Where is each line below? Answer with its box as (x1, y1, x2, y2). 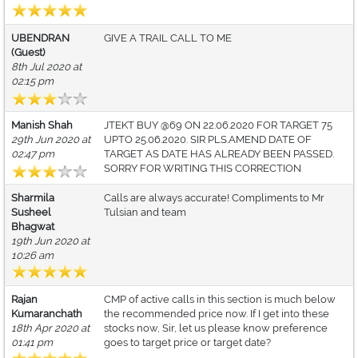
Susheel (11, 206, 51, 219)
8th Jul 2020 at (11, 61, 82, 74)
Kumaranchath (11, 308, 82, 320)
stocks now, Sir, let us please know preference (104, 322, 328, 335)
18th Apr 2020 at (11, 322, 89, 335)
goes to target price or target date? (104, 336, 271, 349)
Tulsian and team (104, 206, 186, 219)
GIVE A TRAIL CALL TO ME (104, 32, 232, 45)
